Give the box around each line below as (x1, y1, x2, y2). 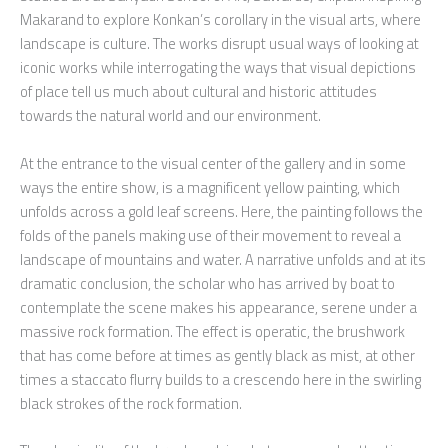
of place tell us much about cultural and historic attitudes (20, 80, 377, 104)
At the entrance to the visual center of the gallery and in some (20, 151, 406, 175)
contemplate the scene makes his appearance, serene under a (20, 295, 417, 319)
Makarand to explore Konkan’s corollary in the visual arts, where (20, 8, 421, 32)
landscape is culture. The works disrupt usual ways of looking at (20, 32, 419, 56)
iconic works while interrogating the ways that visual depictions (20, 56, 416, 80)
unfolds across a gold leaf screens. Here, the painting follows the (20, 199, 423, 223)
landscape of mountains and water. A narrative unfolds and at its (20, 247, 426, 271)
